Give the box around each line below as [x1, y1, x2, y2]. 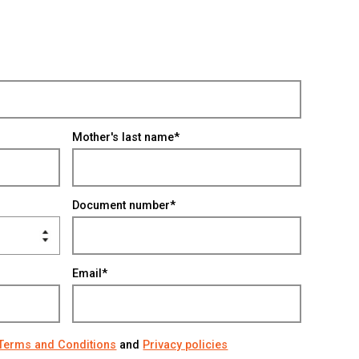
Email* [71, 267, 107, 280]
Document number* [71, 199, 175, 212]
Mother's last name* [71, 131, 179, 144]
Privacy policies [143, 338, 228, 352]
